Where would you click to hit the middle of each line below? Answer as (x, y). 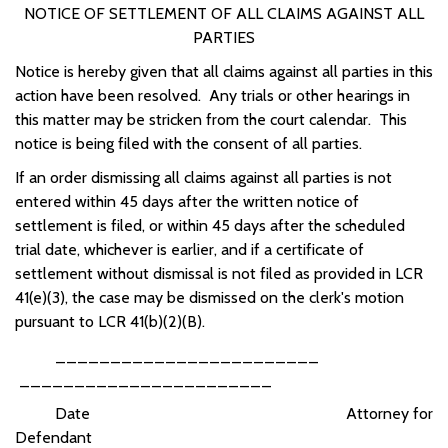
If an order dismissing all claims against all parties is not (203, 177)
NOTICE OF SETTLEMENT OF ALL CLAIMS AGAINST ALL (224, 13)
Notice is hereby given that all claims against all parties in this (224, 71)
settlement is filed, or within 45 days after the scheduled (210, 225)
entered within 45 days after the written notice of (187, 201)
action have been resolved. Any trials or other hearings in (212, 95)
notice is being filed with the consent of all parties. (188, 143)
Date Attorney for (224, 413)
